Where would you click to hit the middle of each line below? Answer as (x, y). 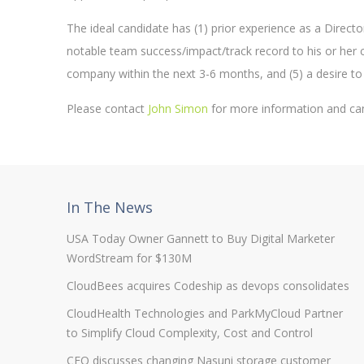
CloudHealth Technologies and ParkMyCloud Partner (205, 313)
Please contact (107, 108)
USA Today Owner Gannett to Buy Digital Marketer (201, 238)
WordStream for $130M (129, 258)
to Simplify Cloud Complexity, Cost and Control (190, 333)
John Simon (178, 108)
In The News (110, 207)
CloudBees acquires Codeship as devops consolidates (208, 286)
